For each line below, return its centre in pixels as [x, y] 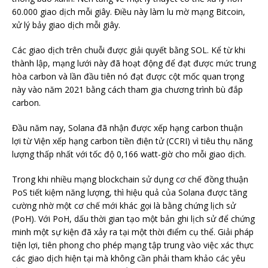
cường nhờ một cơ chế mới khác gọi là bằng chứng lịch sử [124, 205]
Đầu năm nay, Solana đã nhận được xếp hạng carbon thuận [127, 127]
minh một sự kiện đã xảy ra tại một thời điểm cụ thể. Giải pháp [133, 232]
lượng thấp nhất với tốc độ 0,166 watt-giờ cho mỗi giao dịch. [129, 154]
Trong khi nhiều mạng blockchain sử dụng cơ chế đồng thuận [130, 179]
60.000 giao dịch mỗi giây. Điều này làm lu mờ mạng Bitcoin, [129, 11]
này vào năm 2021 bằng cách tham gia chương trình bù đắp [127, 89]
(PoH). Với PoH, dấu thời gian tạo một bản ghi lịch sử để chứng [133, 218]
